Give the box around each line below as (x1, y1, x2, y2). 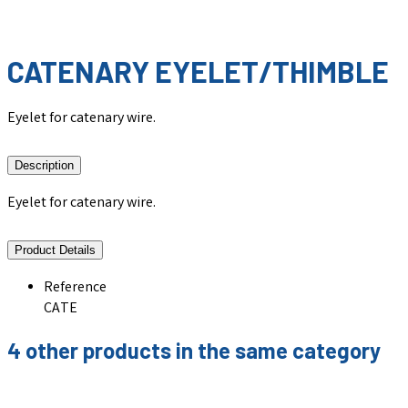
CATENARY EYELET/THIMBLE (7, 54, 389, 89)
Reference (44, 277, 107, 299)
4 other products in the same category (7, 337, 381, 364)
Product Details (15, 242, 96, 257)
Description (15, 158, 74, 172)
